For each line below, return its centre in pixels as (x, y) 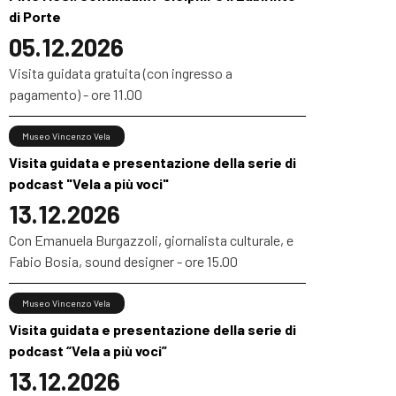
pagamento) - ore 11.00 (76, 95)
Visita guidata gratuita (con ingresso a (121, 73)
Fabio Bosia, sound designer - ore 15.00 (123, 262)
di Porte (35, 17)
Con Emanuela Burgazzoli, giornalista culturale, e (151, 240)
